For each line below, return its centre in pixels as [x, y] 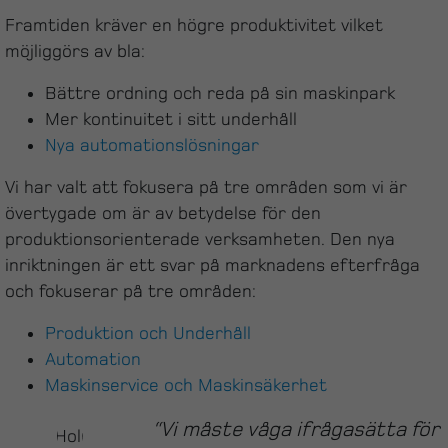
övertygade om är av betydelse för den [163, 213]
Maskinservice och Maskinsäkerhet [186, 385]
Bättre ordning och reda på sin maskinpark [220, 93]
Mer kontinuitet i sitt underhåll [171, 119]
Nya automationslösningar [152, 145]
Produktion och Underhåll [148, 333]
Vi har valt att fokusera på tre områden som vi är [206, 187]
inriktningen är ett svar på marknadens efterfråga [212, 265]
